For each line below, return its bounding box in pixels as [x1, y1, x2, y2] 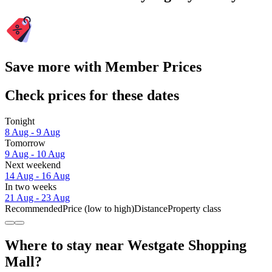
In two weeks [5, 182, 56, 192]
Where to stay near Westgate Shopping [5, 237, 246, 253]
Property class [168, 203, 221, 214]
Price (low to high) [63, 203, 134, 214]
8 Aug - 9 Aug [5, 127, 60, 138]
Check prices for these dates [5, 87, 179, 104]
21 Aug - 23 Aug [5, 192, 70, 203]
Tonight [5, 116, 35, 127]
